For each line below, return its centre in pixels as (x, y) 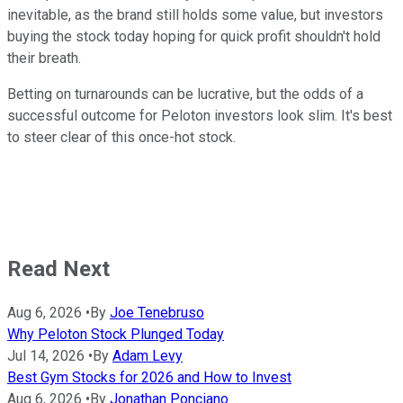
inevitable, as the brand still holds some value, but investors (195, 14)
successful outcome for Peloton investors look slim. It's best (200, 115)
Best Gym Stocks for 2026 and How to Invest (149, 378)
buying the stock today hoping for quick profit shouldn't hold (194, 36)
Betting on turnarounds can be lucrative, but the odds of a (185, 94)
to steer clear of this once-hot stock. (121, 137)
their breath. (44, 58)
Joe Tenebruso (157, 313)
